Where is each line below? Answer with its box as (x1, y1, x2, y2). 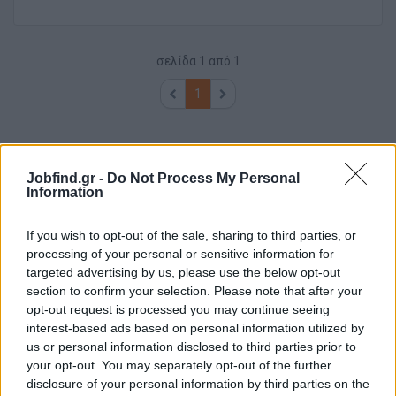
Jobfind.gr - (27, 170, 107, 186)
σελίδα (156, 54, 196, 69)
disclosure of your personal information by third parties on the (27, 376, 369, 391)
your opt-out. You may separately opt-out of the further (27, 357, 331, 372)
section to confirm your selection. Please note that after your (27, 283, 362, 298)
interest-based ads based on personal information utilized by (27, 320, 364, 335)
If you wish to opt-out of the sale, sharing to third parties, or (27, 227, 356, 242)
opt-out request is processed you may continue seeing (27, 301, 330, 316)
